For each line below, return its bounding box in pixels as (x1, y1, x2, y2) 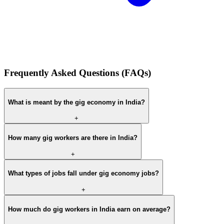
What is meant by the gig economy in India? (8, 98, 145, 106)
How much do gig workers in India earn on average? (8, 205, 170, 213)
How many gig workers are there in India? (8, 133, 137, 141)
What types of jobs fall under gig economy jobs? (8, 169, 159, 177)
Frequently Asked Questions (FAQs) (4, 67, 151, 78)
